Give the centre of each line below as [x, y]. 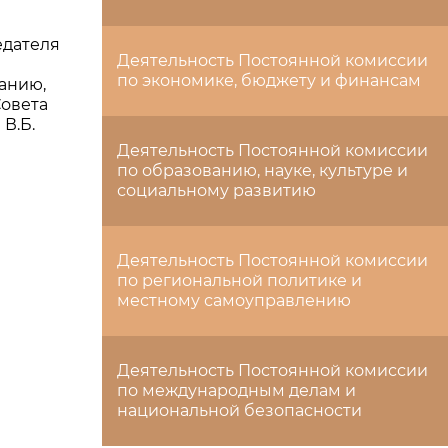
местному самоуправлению [234, 300]
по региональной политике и [239, 280]
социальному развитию [216, 190]
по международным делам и [236, 390]
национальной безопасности [239, 410]
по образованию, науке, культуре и [262, 170]
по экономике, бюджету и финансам [269, 80]
